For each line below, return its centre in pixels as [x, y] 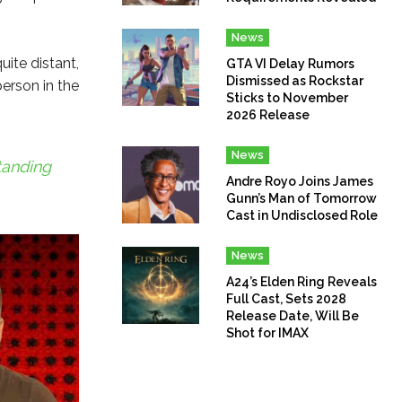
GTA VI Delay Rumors [291, 63]
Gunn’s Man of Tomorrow [302, 198]
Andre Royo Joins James [300, 181]
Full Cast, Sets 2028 [287, 298]
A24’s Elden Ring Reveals [302, 281]
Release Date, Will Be [293, 315]
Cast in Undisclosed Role [302, 215]
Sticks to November [288, 97]
